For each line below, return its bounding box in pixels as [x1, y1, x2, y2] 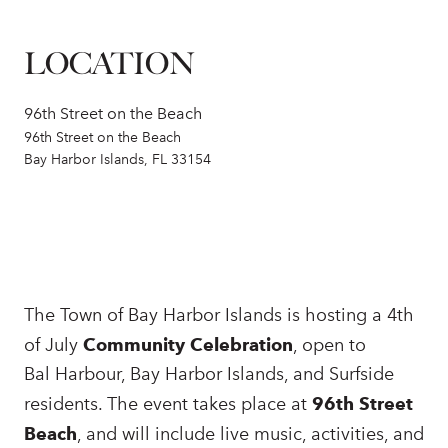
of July [24, 334, 83, 356]
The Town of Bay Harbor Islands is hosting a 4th [24, 304, 414, 326]
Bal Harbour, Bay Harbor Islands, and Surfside [24, 363, 394, 385]
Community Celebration [83, 334, 293, 355]
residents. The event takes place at [24, 393, 312, 415]
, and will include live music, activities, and [77, 423, 424, 445]
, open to [293, 334, 366, 356]
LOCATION [24, 46, 195, 82]
